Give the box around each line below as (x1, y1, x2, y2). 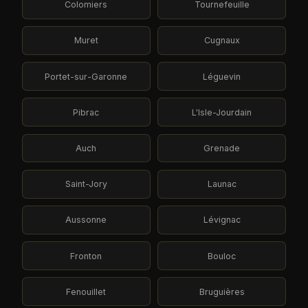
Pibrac (73, 107, 100, 118)
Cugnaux (203, 35, 240, 46)
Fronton (70, 250, 102, 261)
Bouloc (208, 250, 236, 261)
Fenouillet (66, 286, 107, 297)
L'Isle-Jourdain (192, 107, 252, 118)
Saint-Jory (65, 179, 107, 190)
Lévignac (203, 214, 241, 225)
